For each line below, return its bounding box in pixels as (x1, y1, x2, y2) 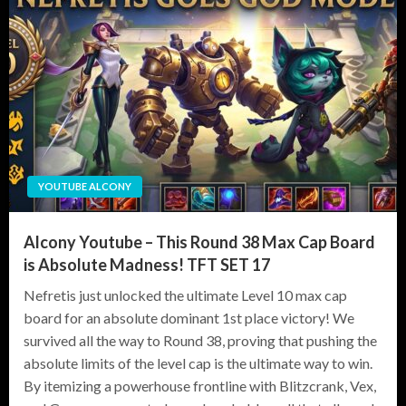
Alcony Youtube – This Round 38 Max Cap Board (24, 231, 375, 252)
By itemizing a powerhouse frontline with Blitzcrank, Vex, (24, 376, 376, 394)
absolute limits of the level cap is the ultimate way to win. (24, 353, 372, 372)
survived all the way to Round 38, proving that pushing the (24, 331, 377, 349)
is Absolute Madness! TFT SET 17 (24, 254, 270, 275)
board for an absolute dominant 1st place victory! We (24, 308, 354, 326)
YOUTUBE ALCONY (38, 179, 131, 192)
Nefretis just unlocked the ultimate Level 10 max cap (24, 285, 347, 304)
